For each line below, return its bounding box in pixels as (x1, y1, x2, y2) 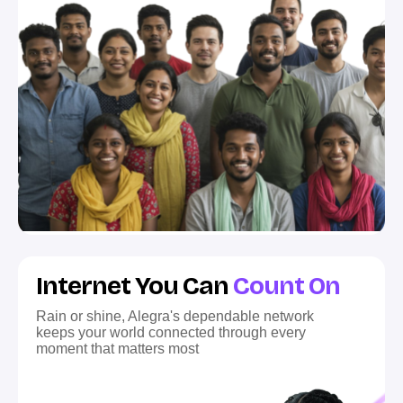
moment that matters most (36, 340, 199, 356)
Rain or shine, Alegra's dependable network (36, 308, 314, 324)
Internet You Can (36, 270, 233, 301)
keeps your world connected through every (36, 324, 306, 340)
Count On (233, 270, 340, 301)
